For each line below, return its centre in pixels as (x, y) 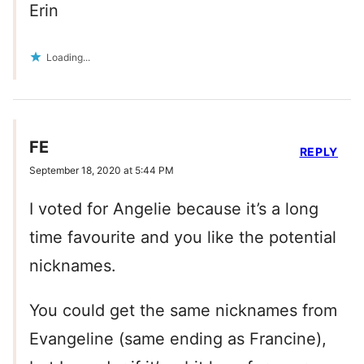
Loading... (68, 58)
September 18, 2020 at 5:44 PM (102, 171)
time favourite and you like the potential (183, 238)
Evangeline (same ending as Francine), (178, 339)
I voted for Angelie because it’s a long (174, 209)
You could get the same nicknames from (183, 311)
